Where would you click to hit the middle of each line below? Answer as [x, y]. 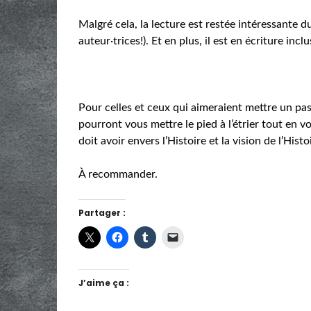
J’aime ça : [104, 283]
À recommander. [118, 174]
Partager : [102, 212]
